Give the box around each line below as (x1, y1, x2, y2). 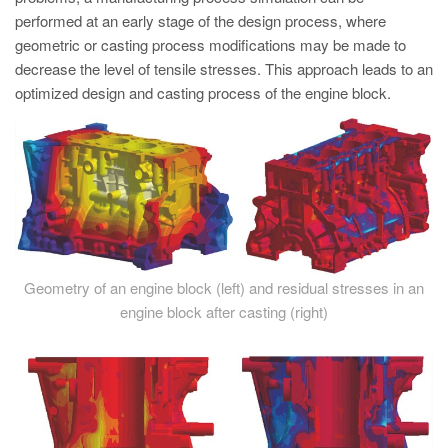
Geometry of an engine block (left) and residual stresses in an (24, 276, 424, 298)
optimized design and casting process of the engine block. (15, 82, 391, 103)
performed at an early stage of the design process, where (15, 10, 386, 31)
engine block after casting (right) (120, 300, 328, 322)
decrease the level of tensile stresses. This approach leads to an (15, 58, 433, 79)
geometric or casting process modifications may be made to (15, 34, 406, 55)
